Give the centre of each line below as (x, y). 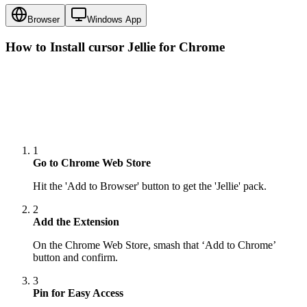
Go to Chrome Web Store (92, 163)
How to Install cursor (66, 47)
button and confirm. (75, 258)
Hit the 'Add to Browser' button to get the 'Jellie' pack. (150, 186)
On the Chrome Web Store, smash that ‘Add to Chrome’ (154, 245)
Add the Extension (76, 222)
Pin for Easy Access (78, 293)
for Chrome (190, 47)
